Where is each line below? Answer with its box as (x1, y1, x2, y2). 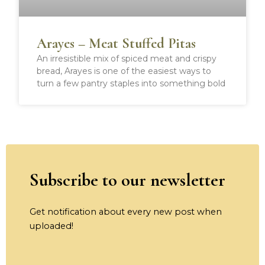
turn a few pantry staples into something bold (37, 78, 226, 89)
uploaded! (30, 220, 73, 231)
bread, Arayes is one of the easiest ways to (37, 66, 212, 77)
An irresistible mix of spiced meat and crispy (37, 53, 217, 64)
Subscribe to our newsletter (30, 169, 225, 191)
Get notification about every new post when (30, 206, 222, 217)
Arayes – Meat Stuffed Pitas (37, 35, 196, 53)
